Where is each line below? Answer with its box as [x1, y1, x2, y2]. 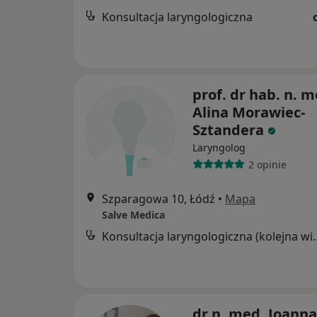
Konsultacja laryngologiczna [102, 9, 253, 25]
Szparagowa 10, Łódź [102, 191, 215, 207]
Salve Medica [102, 208, 165, 221]
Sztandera [192, 120, 264, 139]
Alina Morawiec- [192, 103, 305, 122]
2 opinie [248, 157, 287, 171]
